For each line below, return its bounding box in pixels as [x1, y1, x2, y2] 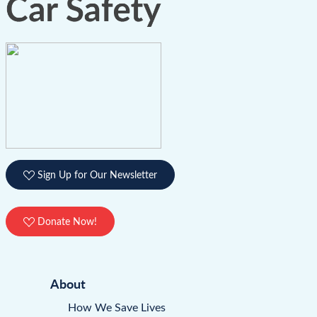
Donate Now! [35, 214, 97, 228]
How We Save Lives [68, 299, 166, 314]
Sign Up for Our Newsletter [35, 167, 157, 181]
